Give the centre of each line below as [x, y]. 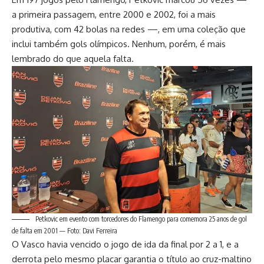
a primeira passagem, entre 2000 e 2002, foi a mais [114, 14]
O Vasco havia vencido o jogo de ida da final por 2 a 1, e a [125, 245]
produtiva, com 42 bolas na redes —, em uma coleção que [129, 29]
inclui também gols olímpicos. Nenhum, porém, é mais [119, 44]
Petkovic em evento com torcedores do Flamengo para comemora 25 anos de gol [140, 219]
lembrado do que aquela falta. [73, 58]
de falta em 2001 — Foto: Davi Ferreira [65, 231]
